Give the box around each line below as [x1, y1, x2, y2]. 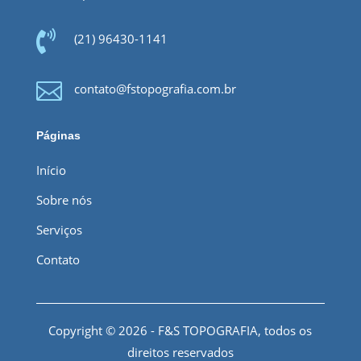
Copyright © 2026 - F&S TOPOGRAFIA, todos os [48, 322, 313, 338]
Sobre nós [35, 191, 92, 208]
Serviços [35, 221, 82, 238]
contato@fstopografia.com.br [73, 80, 236, 97]
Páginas [35, 128, 81, 142]
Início [35, 161, 66, 178]
